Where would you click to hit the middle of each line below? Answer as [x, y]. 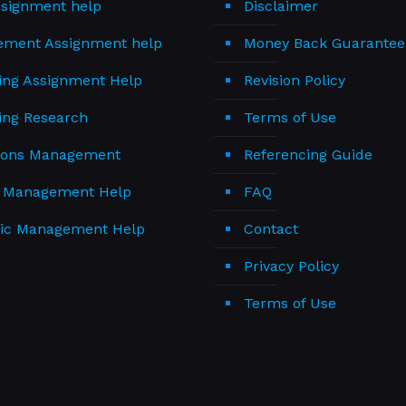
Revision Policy [295, 80]
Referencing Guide [308, 155]
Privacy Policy [291, 266]
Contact [271, 229]
